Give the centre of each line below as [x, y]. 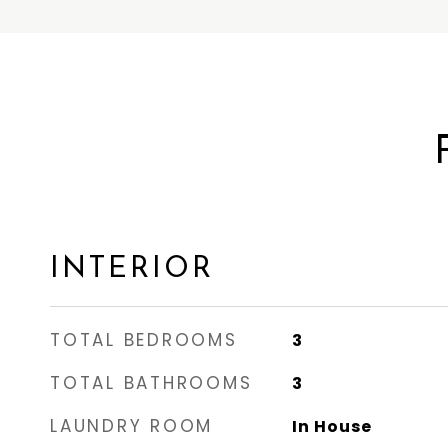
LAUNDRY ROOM [131, 426]
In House [331, 426]
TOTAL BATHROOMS [151, 383]
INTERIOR [132, 269]
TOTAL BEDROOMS [144, 340]
